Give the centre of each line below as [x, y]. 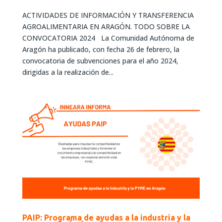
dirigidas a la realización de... [68, 72]
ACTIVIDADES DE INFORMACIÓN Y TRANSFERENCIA [108, 15]
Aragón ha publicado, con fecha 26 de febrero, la [101, 50]
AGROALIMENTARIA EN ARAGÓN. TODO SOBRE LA [106, 27]
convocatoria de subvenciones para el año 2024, [100, 61]
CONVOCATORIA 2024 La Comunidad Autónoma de [108, 38]
